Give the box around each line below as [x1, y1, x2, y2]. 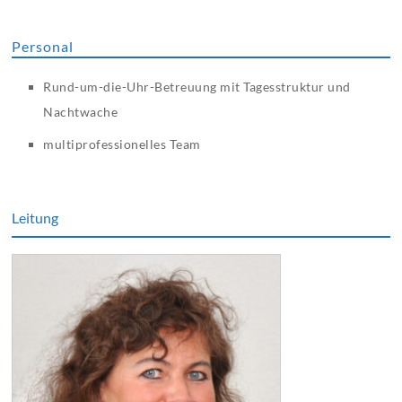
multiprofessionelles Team [43, 136, 201, 153]
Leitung [12, 209, 59, 227]
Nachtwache [43, 104, 118, 120]
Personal [12, 38, 74, 56]
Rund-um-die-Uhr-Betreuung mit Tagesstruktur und [43, 79, 351, 95]
